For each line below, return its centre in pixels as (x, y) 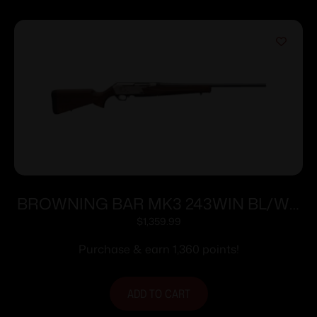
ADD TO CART (158, 294)
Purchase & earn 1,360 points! (158, 249)
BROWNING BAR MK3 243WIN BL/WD (158, 204)
